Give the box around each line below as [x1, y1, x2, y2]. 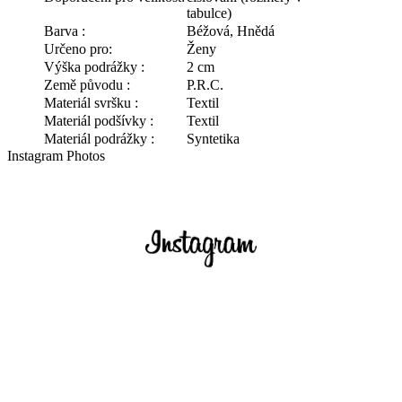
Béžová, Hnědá [187, 23, 275, 39]
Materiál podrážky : [44, 131, 154, 147]
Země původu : [44, 77, 130, 93]
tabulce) [187, 5, 232, 22]
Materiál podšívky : [44, 113, 153, 129]
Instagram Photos [7, 148, 105, 164]
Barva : [44, 23, 85, 39]
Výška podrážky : [44, 59, 144, 75]
